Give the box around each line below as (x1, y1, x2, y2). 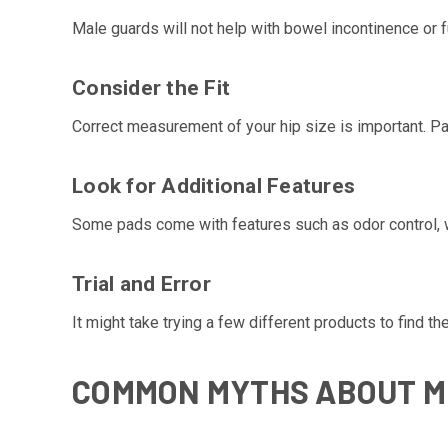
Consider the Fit (72, 76, 230, 101)
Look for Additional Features (72, 174, 355, 199)
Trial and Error (72, 272, 211, 297)
